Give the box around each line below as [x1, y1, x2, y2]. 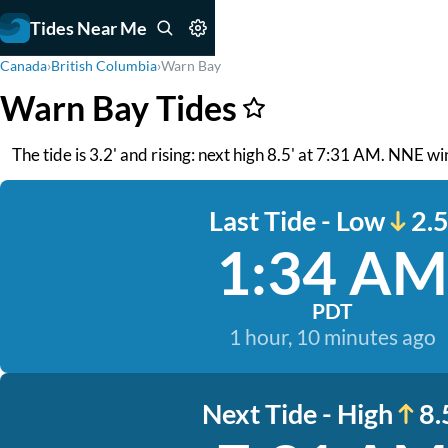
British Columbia [51, 57, 157, 74]
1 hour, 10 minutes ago [228, 324, 436, 349]
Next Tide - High [201, 397, 393, 430]
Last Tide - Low [209, 204, 385, 237]
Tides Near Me [30, 16, 147, 39]
